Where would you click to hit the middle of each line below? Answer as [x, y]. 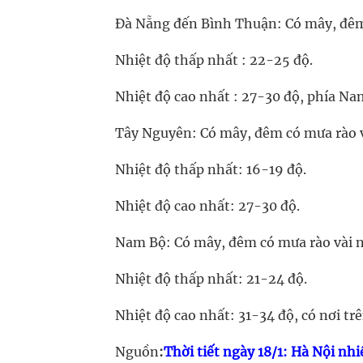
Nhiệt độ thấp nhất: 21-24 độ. [211, 279]
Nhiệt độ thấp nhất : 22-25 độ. [214, 60]
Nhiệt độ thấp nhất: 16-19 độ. [211, 169]
